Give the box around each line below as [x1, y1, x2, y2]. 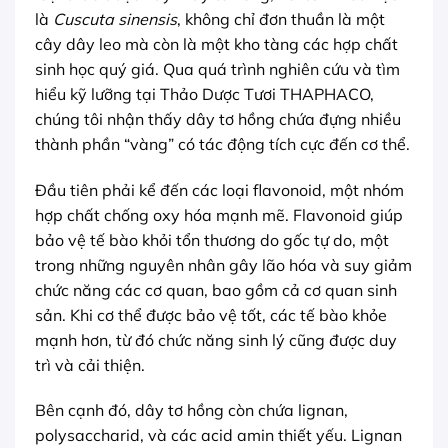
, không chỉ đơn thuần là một [177, 8, 385, 29]
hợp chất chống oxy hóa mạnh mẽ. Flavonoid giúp [35, 204, 403, 225]
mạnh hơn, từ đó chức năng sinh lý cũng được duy [35, 329, 397, 350]
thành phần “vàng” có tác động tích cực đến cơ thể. [35, 133, 410, 154]
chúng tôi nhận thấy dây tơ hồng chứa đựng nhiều [35, 108, 401, 129]
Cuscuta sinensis [53, 8, 177, 29]
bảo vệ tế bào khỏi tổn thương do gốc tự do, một [35, 229, 389, 250]
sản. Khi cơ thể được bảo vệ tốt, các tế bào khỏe [35, 304, 387, 325]
